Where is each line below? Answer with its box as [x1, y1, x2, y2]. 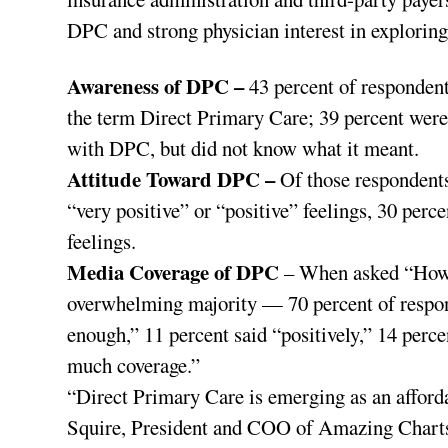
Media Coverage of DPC [67, 256, 285, 287]
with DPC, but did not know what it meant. [67, 133, 420, 162]
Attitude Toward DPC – [67, 163, 281, 194]
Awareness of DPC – [67, 70, 250, 101]
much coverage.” [67, 350, 201, 379]
